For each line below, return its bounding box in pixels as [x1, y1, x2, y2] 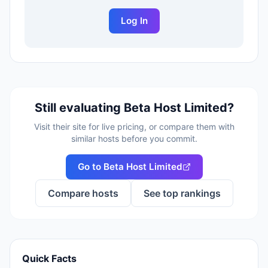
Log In [120, 15, 148, 26]
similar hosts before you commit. [71, 133, 197, 144]
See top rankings [143, 187, 221, 199]
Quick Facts [22, 252, 77, 264]
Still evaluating [34, 100, 124, 115]
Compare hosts [47, 187, 118, 199]
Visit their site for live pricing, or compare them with [33, 121, 234, 132]
